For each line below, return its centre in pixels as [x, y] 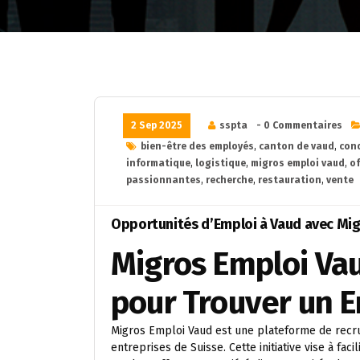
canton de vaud [297, 146]
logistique [221, 163]
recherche [229, 180]
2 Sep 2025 [157, 125]
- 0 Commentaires [299, 125]
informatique [158, 163]
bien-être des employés [197, 146]
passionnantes [164, 180]
